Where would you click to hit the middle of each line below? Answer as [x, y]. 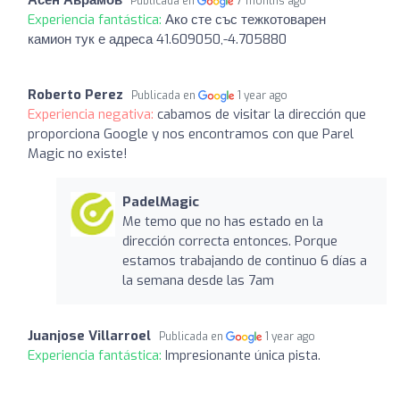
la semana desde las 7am [198, 280]
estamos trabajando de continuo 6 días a [244, 260]
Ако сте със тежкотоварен [246, 19]
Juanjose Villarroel [89, 335]
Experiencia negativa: [92, 114]
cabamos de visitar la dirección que [262, 114]
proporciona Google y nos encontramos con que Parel [191, 133]
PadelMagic [160, 201]
